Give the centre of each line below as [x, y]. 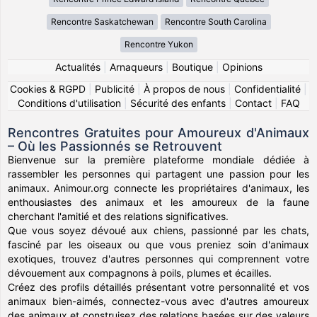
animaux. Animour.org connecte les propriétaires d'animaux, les [158, 188]
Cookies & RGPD [48, 89]
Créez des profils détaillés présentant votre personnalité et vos [158, 287]
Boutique [192, 67]
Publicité [115, 89]
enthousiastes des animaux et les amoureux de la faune [158, 202]
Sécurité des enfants [178, 103]
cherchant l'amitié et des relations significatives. [119, 217]
